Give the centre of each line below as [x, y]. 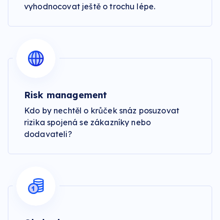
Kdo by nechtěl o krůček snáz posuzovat [102, 110]
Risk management [66, 95]
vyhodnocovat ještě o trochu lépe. [90, 6]
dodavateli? [48, 134]
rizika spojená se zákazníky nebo [88, 122]
